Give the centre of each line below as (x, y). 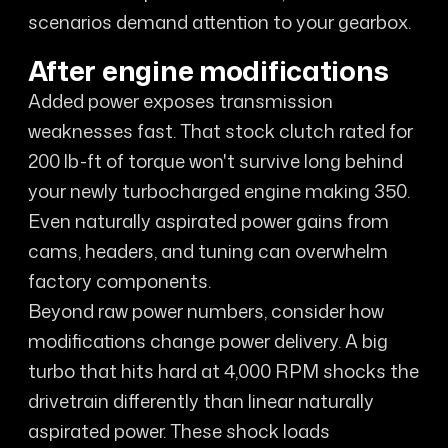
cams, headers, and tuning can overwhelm (207, 251)
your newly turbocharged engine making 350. (218, 191)
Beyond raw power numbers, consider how (205, 311)
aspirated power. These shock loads (178, 431)
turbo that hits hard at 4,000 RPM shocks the (223, 371)
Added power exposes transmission (180, 101)
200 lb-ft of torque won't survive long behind (215, 161)
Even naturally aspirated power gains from (208, 221)
